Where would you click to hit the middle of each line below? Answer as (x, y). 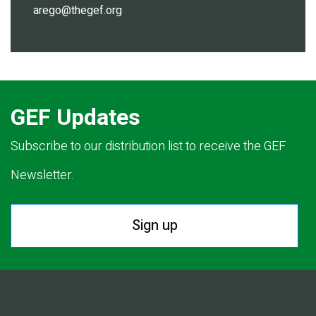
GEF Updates (75, 118)
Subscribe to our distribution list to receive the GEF (148, 147)
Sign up (154, 226)
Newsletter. (42, 176)
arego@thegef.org (78, 11)
